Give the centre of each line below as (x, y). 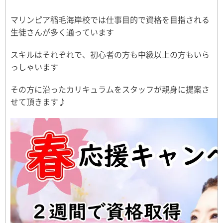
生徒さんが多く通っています (62, 32)
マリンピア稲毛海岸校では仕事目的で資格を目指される (110, 19)
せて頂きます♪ (38, 102)
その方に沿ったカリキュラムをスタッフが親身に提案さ (110, 89)
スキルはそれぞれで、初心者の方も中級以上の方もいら (110, 54)
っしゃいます (34, 67)
